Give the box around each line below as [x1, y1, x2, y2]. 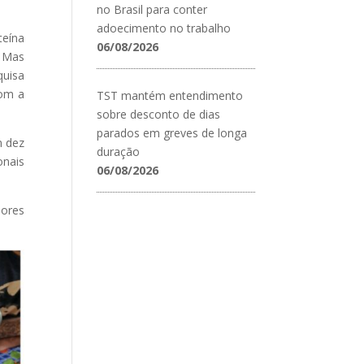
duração [97, 143, 141, 159]
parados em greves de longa [97, 124, 248, 141]
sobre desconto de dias [97, 106, 221, 122]
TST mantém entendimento [97, 87, 244, 103]
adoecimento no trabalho [97, 19, 232, 36]
